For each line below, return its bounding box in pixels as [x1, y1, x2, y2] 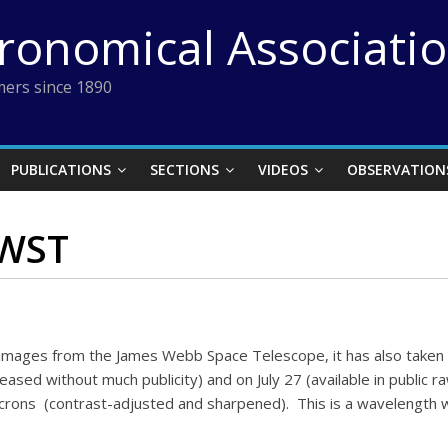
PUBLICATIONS [11, 160, 111, 179]
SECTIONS [150, 160, 219, 179]
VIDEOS [258, 160, 308, 179]
